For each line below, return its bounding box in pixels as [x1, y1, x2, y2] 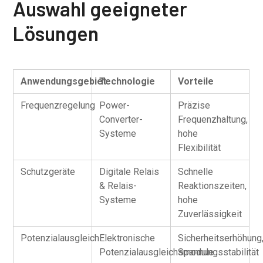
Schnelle [178, 166, 214, 177]
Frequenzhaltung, [178, 114, 248, 125]
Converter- [99, 114, 143, 125]
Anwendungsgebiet [21, 76, 107, 87]
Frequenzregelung [21, 100, 96, 111]
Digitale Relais [99, 166, 160, 177]
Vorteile [178, 76, 214, 87]
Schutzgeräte [21, 166, 76, 177]
